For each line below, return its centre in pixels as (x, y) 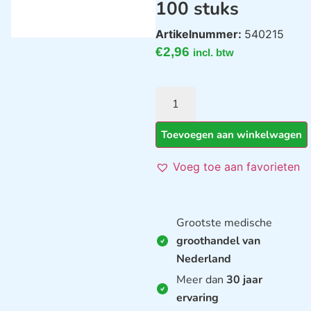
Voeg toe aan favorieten (236, 166)
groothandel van (218, 241)
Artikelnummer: (200, 34)
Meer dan (201, 279)
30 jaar (244, 279)
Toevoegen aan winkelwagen (232, 134)
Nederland (204, 259)
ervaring (197, 297)
